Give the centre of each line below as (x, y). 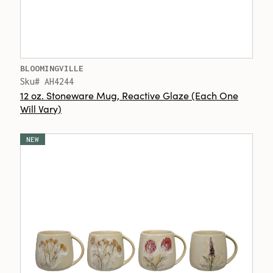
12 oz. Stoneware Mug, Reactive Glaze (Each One (129, 95)
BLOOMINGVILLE (52, 68)
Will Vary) (41, 108)
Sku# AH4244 (47, 81)
